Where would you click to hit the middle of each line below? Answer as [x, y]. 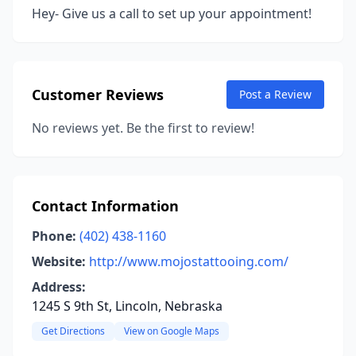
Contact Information [105, 206]
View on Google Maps [172, 331]
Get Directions [73, 331]
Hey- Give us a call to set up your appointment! [172, 14]
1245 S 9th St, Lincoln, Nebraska [127, 306]
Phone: [54, 236]
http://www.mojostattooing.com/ [189, 261]
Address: [59, 287]
